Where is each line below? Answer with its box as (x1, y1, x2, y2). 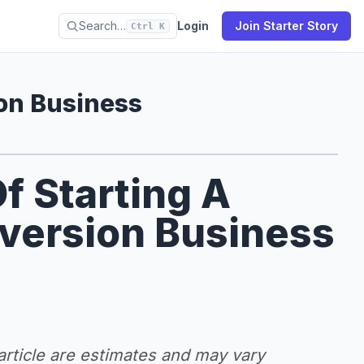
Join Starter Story (235, 19, 338, 32)
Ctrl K (131, 20, 165, 32)
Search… (79, 19, 126, 32)
